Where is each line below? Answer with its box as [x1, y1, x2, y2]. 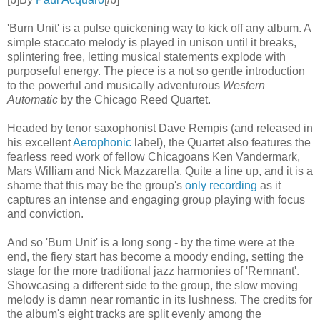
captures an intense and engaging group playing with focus [7, 193, 305, 206]
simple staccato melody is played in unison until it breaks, [7, 36, 296, 49]
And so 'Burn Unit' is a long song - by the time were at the [7, 236, 294, 249]
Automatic [7, 93, 61, 106]
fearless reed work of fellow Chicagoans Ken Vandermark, [7, 150, 300, 163]
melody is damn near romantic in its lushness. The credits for [7, 293, 312, 306]
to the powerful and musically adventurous [7, 79, 223, 91]
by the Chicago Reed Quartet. [61, 93, 211, 106]
